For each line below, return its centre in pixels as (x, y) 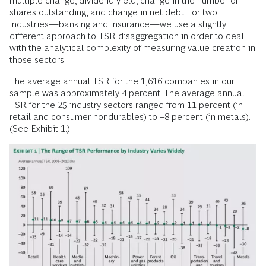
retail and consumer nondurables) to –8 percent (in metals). (130, 117)
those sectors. (38, 60)
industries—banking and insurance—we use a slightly (118, 24)
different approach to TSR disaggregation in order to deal (127, 36)
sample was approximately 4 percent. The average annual (127, 93)
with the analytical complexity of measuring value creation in (132, 48)
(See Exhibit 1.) (40, 129)
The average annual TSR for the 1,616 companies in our (122, 81)
